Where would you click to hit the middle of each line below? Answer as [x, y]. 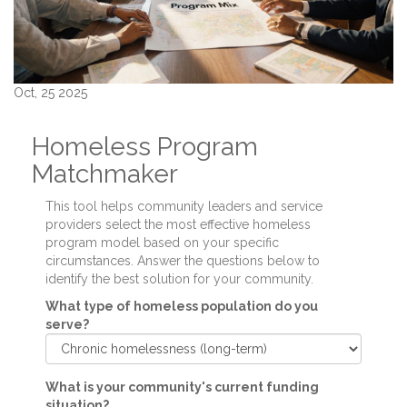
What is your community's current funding [182, 387]
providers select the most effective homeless [178, 225]
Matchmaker [105, 174]
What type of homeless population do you [182, 307]
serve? [67, 325]
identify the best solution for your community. [179, 279]
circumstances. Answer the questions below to [183, 261]
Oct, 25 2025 [50, 93]
